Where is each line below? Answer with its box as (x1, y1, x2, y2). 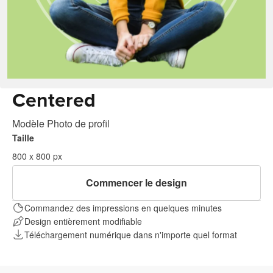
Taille (12, 132, 34, 144)
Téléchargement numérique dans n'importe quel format (24, 229, 237, 241)
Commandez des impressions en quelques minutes (24, 202, 222, 214)
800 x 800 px (12, 150, 62, 162)
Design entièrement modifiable (24, 215, 142, 227)
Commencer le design (86, 175, 187, 190)
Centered (12, 89, 96, 112)
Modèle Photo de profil (12, 116, 110, 130)
